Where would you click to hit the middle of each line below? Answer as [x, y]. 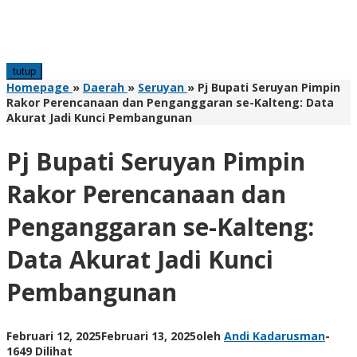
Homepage [38, 87]
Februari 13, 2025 [149, 335]
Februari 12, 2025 [54, 335]
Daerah [104, 87]
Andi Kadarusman [275, 335]
